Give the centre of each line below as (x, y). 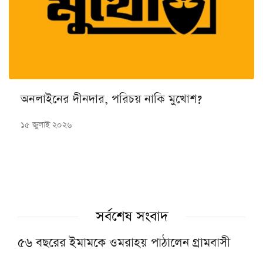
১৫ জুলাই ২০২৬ (46, 125)
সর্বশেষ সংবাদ (131, 217)
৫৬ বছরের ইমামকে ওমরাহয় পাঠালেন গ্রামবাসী (124, 243)
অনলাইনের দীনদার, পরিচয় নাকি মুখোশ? (111, 100)
